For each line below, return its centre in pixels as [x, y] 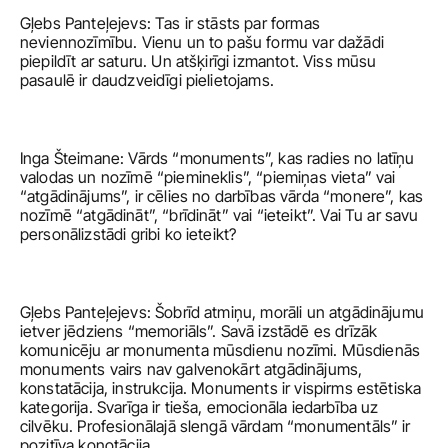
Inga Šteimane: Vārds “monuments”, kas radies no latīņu [217, 158]
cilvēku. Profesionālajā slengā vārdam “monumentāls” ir [215, 426]
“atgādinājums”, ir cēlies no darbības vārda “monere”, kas [222, 196]
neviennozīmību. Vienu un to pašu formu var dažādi [202, 42]
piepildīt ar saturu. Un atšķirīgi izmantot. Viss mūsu [198, 61]
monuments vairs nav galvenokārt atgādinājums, [191, 369]
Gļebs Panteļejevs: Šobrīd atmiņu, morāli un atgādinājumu [222, 312]
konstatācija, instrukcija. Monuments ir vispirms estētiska [221, 388]
